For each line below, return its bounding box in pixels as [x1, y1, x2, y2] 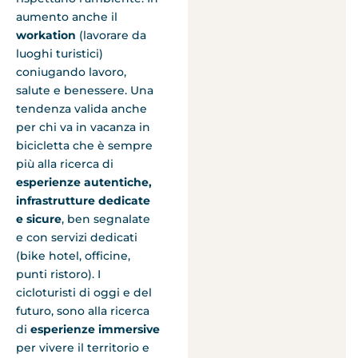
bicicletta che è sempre [16, 138, 153, 153]
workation [16, 28, 76, 43]
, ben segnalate [62, 212, 150, 227]
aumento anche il [16, 10, 117, 25]
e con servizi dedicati [16, 230, 137, 245]
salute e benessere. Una [16, 83, 153, 98]
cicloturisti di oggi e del [16, 285, 152, 300]
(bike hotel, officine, [16, 249, 130, 264]
